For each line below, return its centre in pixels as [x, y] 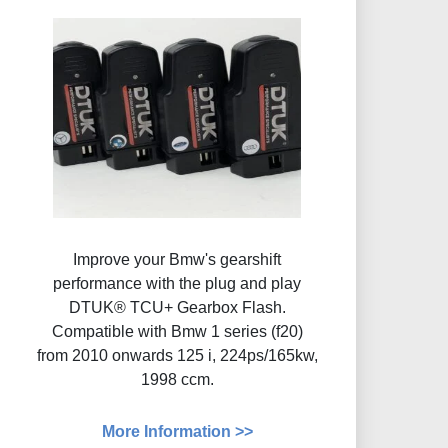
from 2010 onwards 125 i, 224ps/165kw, [177, 356]
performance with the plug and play [177, 284]
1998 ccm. [177, 380]
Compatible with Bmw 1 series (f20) [177, 332]
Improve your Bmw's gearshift [177, 260]
